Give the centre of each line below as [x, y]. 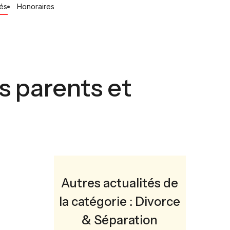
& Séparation [120, 220]
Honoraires [35, 6]
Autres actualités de [120, 183]
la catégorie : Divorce [120, 202]
